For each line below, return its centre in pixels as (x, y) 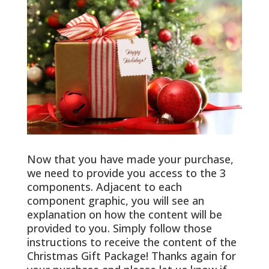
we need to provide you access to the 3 (126, 173)
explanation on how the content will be (124, 214)
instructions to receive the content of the (131, 242)
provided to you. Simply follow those (119, 228)
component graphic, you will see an (115, 200)
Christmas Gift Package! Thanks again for (131, 255)
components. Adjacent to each (104, 186)
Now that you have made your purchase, (130, 159)
